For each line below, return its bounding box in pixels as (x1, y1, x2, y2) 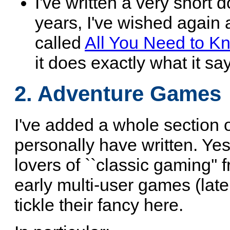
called (35, 32, 85, 52)
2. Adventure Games (14, 82, 221, 106)
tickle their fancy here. (14, 195, 183, 215)
